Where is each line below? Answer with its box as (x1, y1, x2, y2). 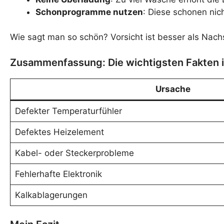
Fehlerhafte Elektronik (14, 168, 102, 179)
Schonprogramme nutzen (35, 6, 143, 17)
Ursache (155, 83, 190, 94)
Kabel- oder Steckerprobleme (14, 147, 134, 158)
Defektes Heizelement (14, 126, 104, 137)
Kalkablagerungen (14, 189, 87, 200)
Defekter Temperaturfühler (14, 105, 122, 116)
